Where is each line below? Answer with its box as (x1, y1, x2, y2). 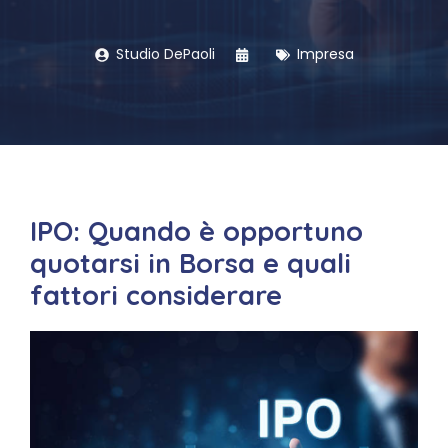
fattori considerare (30, 278, 282, 312)
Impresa (296, 44, 354, 64)
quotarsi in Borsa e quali (30, 246, 351, 280)
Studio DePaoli (115, 44, 215, 64)
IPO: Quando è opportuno (30, 214, 363, 248)
